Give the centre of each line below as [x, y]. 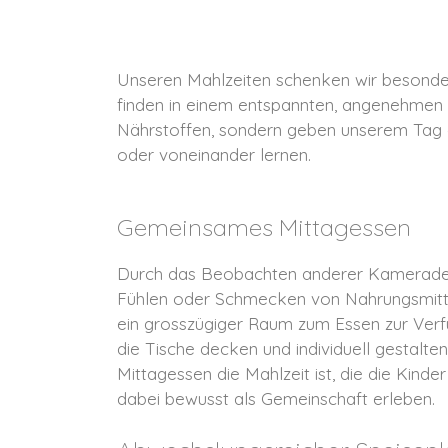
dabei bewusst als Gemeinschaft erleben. [276, 398]
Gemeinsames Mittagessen [264, 226]
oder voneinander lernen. [214, 154]
